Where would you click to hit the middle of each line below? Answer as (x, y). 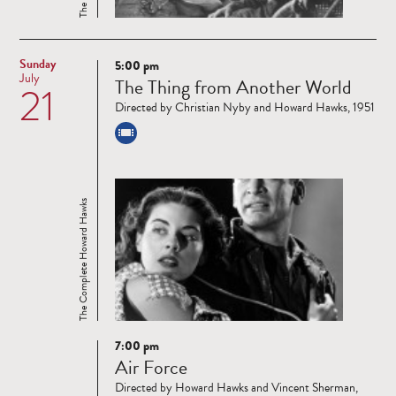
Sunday (38, 65)
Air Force (151, 368)
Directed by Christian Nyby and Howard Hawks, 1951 (245, 108)
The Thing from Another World (233, 88)
